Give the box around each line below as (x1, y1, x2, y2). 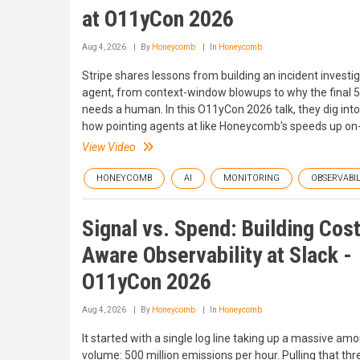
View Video (82, 140, 136, 153)
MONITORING (223, 172, 280, 183)
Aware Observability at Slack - (82, 241, 352, 268)
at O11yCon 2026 (82, 5, 234, 32)
